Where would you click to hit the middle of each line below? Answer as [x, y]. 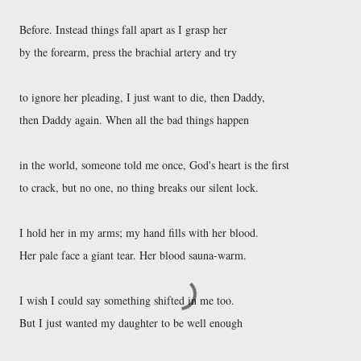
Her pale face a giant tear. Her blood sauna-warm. [135, 255]
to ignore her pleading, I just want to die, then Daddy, [144, 97]
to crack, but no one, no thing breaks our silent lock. [141, 187]
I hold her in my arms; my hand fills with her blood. [141, 232]
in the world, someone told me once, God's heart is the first [156, 165]
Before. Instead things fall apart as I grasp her [125, 29]
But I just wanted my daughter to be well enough [133, 323]
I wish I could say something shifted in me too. [129, 300]
